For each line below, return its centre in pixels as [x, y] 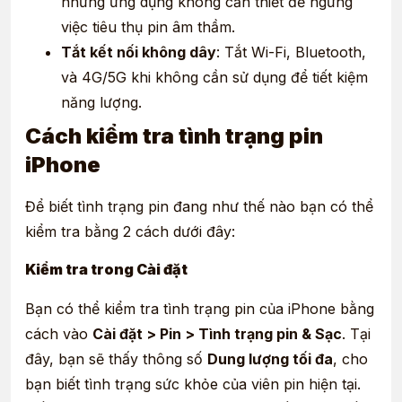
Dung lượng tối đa [270, 359]
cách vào [59, 334]
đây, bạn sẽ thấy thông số [116, 359]
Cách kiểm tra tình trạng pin [174, 136]
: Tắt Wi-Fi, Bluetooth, [291, 52]
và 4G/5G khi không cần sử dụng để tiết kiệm [214, 77]
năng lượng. [101, 102]
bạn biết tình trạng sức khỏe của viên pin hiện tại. [193, 385]
